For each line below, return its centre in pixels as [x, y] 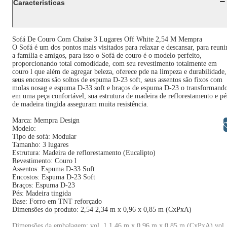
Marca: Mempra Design [46, 120]
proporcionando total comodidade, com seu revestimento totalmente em [115, 64]
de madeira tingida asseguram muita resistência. [80, 104]
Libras [197, 124]
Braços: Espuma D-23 [44, 185]
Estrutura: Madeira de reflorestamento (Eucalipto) [84, 153]
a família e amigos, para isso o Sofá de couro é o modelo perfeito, [107, 55]
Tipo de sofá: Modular [44, 137]
